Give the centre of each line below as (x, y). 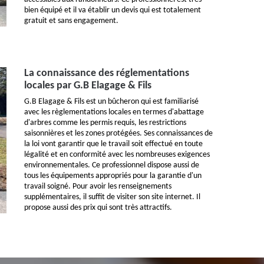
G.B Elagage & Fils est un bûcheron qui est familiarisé (111, 102)
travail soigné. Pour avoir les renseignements (98, 187)
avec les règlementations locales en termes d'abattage (114, 113)
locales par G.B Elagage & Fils (88, 86)
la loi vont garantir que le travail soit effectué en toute (113, 144)
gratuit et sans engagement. (71, 21)
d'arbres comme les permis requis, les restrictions (105, 123)
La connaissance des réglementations (107, 74)
